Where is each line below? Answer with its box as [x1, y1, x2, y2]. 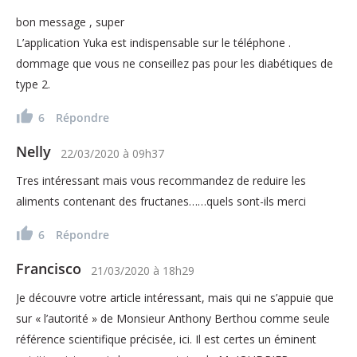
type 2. [16, 76, 50, 92]
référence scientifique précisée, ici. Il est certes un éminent [16, 331, 316, 347]
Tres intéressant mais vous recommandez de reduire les [16, 172, 306, 188]
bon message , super [16, 14, 124, 29]
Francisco [16, 258, 81, 278]
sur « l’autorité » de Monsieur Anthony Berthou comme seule [16, 310, 330, 326]
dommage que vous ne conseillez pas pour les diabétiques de [16, 55, 333, 71]
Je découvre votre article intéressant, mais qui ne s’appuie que [16, 289, 334, 305]
